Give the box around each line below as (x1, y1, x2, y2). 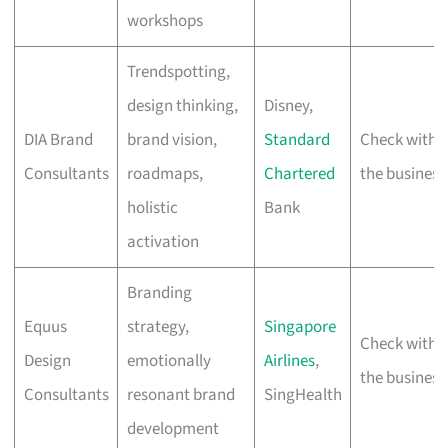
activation (126, 229, 199, 254)
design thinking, (126, 93, 238, 118)
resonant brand (126, 382, 235, 407)
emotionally (126, 348, 211, 373)
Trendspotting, (126, 59, 230, 84)
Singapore (263, 314, 336, 339)
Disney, (263, 93, 313, 118)
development (126, 416, 219, 441)
